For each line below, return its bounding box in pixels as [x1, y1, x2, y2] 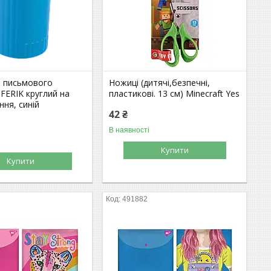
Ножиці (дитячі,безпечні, [109, 76, 211, 88]
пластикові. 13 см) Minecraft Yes [109, 87, 240, 99]
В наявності [109, 125, 150, 134]
